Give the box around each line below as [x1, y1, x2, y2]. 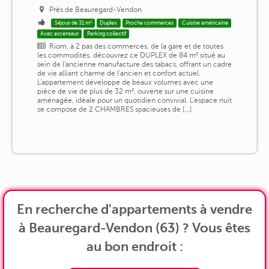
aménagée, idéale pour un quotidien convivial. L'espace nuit [37, 96, 232, 105]
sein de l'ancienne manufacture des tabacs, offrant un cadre [37, 60, 232, 69]
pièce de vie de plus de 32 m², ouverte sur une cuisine [37, 87, 214, 96]
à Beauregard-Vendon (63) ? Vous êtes [19, 220, 250, 236]
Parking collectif [86, 31, 126, 37]
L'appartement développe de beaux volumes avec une [37, 78, 213, 87]
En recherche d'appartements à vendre [17, 202, 252, 217]
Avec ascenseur [40, 31, 79, 37]
